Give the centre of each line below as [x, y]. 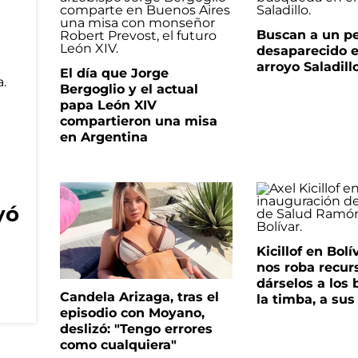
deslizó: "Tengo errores [136, 329]
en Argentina [103, 137]
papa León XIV [108, 105]
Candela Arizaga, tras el [139, 297]
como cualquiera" [118, 345]
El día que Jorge [114, 73]
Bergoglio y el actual [129, 89]
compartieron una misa [138, 121]
